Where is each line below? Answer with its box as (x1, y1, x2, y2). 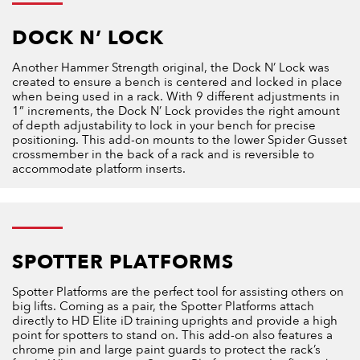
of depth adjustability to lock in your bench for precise (12, 117, 316, 133)
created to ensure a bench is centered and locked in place (12, 73, 342, 90)
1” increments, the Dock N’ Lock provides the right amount (12, 102, 340, 119)
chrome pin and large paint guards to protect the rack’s (12, 341, 321, 358)
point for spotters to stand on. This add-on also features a (12, 326, 333, 343)
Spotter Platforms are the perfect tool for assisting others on (12, 283, 344, 300)
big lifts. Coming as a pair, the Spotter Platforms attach (12, 297, 314, 314)
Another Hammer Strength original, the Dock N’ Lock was (12, 59, 329, 76)
